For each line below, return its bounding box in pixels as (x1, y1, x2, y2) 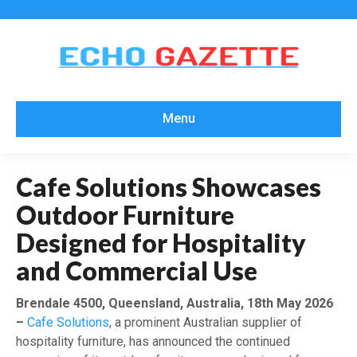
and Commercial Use (16, 254, 257, 286)
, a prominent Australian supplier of (109, 314, 302, 330)
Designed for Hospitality (16, 226, 306, 258)
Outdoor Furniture (16, 198, 234, 230)
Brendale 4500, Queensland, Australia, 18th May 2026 (16, 295, 333, 311)
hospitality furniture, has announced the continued (16, 333, 290, 349)
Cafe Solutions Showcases (16, 171, 321, 202)
